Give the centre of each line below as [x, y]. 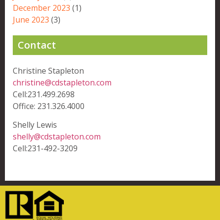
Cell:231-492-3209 [45, 148]
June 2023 [31, 19]
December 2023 [41, 8]
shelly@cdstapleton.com [57, 136]
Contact [37, 45]
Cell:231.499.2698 [44, 94]
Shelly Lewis [35, 124]
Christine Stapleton [48, 70]
